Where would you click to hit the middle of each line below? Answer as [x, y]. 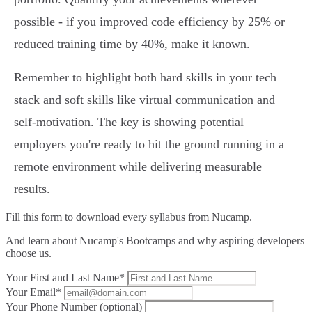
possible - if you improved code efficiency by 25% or [149, 22]
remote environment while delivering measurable [138, 167]
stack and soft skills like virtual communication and [145, 100]
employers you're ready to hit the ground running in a [149, 145]
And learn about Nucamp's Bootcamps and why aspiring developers [155, 241]
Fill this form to [41, 217]
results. [32, 189]
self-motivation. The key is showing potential [129, 122]
